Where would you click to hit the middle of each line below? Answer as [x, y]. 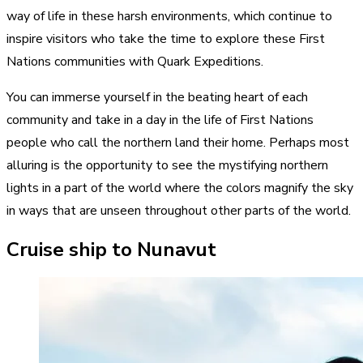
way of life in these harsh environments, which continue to [169, 17]
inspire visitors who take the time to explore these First [166, 39]
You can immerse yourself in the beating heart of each [157, 98]
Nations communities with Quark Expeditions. [135, 62]
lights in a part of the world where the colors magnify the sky [180, 188]
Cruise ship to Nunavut [114, 250]
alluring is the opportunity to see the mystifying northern [167, 166]
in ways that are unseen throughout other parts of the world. [179, 211]
